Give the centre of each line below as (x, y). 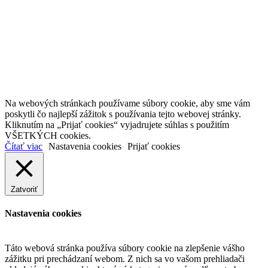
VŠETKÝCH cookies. (48, 136)
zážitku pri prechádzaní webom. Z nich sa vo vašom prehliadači (125, 258)
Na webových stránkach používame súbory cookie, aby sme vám (127, 103)
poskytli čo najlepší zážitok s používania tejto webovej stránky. (123, 114)
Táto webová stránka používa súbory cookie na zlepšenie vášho (125, 248)
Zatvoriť (24, 190)
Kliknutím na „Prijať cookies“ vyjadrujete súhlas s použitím (117, 125)
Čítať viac (24, 147)
